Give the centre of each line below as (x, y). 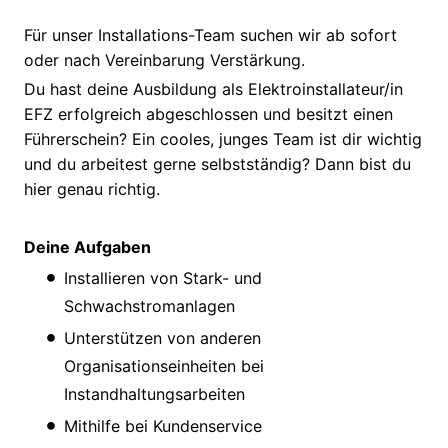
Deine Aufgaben (89, 247)
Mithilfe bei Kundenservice (163, 426)
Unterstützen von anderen (162, 338)
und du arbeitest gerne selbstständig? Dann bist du (217, 164)
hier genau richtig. (92, 189)
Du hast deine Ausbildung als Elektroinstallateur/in (213, 89)
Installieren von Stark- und (163, 278)
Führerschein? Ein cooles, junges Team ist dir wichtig (223, 139)
